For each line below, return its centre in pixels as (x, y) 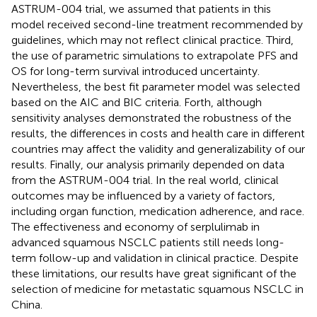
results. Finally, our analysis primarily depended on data (148, 164)
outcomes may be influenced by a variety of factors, (143, 195)
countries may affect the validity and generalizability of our (158, 149)
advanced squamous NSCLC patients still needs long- (148, 242)
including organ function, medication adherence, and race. (158, 211)
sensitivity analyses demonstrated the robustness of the (151, 117)
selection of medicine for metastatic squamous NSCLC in (157, 289)
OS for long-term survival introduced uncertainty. (136, 71)
